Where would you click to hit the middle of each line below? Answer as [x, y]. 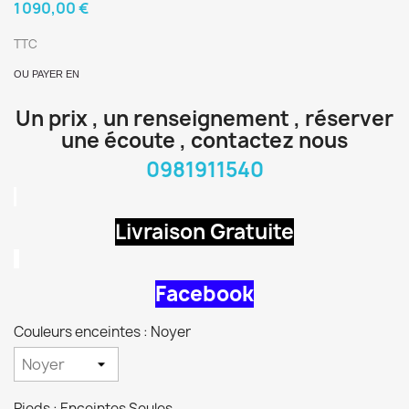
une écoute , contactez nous [204, 141]
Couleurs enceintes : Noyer [102, 332]
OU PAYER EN [47, 74]
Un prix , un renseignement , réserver [204, 119]
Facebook [204, 294]
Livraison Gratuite [204, 232]
